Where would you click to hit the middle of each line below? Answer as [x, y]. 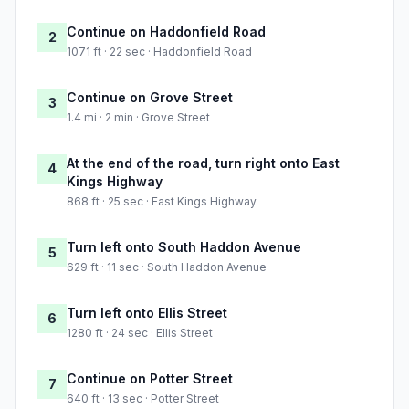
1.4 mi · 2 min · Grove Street [138, 118]
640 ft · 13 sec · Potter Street [143, 399]
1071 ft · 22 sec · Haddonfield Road [159, 52]
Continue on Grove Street [150, 98]
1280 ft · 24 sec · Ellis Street [140, 333]
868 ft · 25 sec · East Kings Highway [162, 202]
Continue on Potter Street [150, 379]
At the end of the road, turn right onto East [203, 163]
